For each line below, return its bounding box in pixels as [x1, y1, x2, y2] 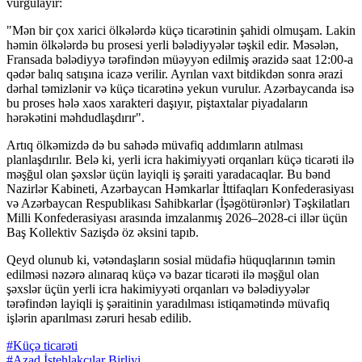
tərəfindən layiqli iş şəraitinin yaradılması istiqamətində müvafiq [6, 296, 330, 310]
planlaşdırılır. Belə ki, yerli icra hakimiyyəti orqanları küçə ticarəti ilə [6, 152, 354, 166]
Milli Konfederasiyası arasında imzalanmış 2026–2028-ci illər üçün [6, 210, 347, 225]
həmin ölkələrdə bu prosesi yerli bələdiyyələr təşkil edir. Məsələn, [6, 37, 339, 52]
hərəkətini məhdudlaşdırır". [6, 110, 145, 124]
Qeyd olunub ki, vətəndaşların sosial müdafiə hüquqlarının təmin [6, 252, 335, 267]
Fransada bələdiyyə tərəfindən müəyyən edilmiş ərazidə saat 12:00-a [6, 52, 353, 66]
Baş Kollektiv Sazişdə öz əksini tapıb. [6, 225, 199, 239]
